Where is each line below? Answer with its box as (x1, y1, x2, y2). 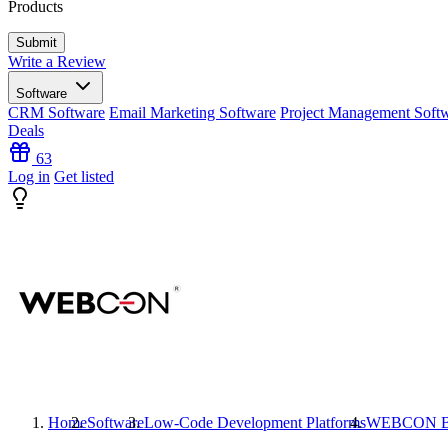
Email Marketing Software (109, 104, 276, 121)
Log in (8, 168, 50, 185)
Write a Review (8, 53, 106, 70)
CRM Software (8, 104, 105, 121)
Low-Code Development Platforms (144, 414, 366, 431)
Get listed (54, 168, 114, 185)
